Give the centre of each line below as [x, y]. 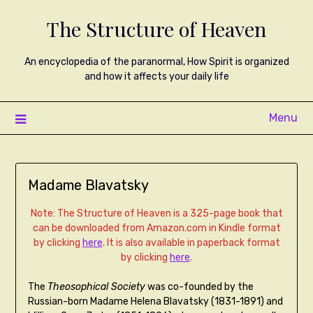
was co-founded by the [199, 287]
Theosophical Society [96, 287]
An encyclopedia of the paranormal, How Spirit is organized [156, 62]
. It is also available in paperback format [191, 243]
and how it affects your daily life [156, 77]
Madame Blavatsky [88, 185]
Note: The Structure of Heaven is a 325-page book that [156, 214]
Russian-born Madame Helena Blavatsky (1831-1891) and [155, 302]
